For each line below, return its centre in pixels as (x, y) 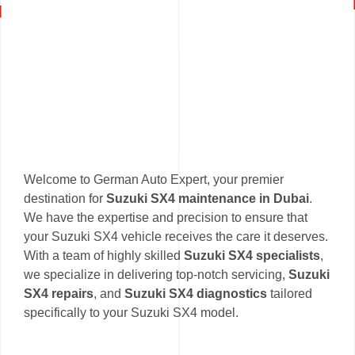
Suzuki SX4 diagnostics (196, 294)
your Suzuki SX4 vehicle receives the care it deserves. (176, 237)
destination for (65, 199)
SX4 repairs (59, 294)
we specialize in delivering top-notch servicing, (156, 275)
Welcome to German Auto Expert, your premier (154, 180)
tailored (290, 294)
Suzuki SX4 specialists (252, 256)
